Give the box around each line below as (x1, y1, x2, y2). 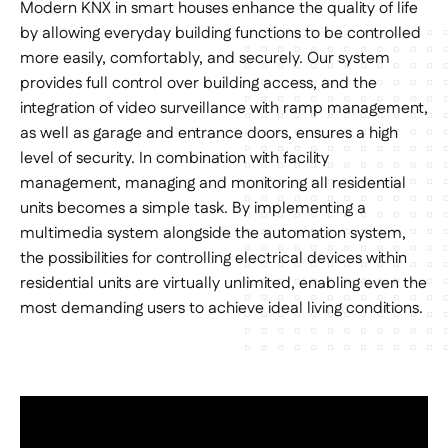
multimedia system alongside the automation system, (20, 222, 406, 245)
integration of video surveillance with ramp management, (20, 97, 428, 120)
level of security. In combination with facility (20, 147, 329, 170)
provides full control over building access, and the (20, 72, 377, 95)
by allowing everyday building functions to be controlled (20, 22, 421, 45)
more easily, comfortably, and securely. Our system (20, 47, 390, 70)
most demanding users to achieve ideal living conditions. (20, 297, 423, 320)
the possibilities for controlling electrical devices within (20, 247, 407, 270)
